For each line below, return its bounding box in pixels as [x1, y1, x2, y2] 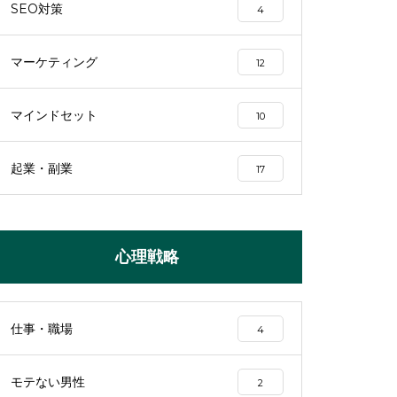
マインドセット [11, 107, 97, 123]
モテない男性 [11, 374, 85, 390]
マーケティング [11, 54, 97, 70]
